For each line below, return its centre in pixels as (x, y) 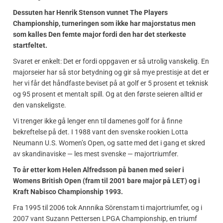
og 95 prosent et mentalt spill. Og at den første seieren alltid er (108, 94)
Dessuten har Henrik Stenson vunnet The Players (90, 12)
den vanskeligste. (40, 105)
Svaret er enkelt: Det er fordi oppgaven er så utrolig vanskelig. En (111, 61)
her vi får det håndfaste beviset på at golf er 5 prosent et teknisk (111, 83)
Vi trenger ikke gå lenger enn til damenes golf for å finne (98, 121)
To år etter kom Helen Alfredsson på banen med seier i (99, 169)
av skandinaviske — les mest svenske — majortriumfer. (96, 154)
